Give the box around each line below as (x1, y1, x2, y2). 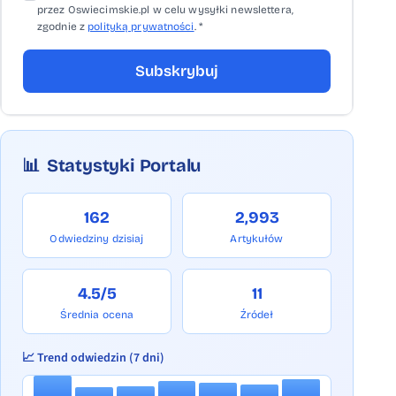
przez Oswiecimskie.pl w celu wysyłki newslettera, (37, 4, 293, 16)
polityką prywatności (88, 20, 194, 33)
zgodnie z (37, 20, 88, 33)
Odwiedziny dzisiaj (49, 232, 144, 245)
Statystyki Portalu (46, 155, 202, 176)
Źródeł (240, 308, 274, 321)
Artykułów (230, 232, 284, 245)
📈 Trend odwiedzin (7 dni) (22, 349, 164, 367)
